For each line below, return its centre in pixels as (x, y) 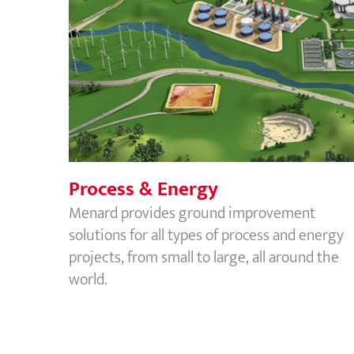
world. (88, 279)
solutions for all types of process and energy (206, 235)
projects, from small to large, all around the (204, 257)
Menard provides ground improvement (192, 213)
